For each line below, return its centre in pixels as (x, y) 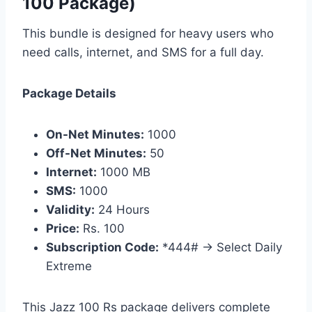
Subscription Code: (102, 247)
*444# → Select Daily (220, 247)
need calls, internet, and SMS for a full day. (143, 52)
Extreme (69, 266)
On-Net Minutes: (95, 134)
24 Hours (122, 209)
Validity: (70, 209)
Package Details (69, 93)
